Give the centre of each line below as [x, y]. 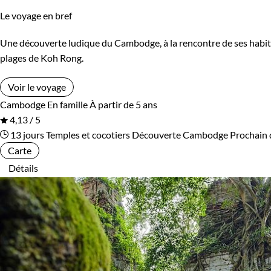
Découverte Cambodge [180, 135]
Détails [23, 168]
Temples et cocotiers [88, 135]
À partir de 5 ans [123, 105]
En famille [67, 105]
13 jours [26, 135]
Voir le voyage [37, 87]
